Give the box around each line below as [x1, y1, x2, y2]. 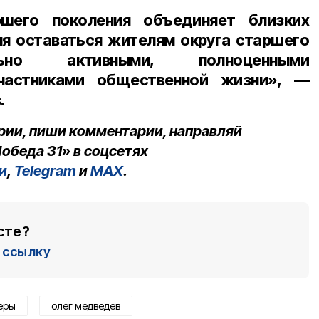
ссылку [2, 244, 51, 259]
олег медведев [51, 299, 120, 312]
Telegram [14, 162, 76, 179]
